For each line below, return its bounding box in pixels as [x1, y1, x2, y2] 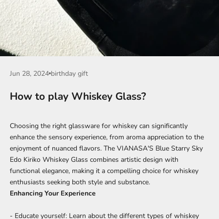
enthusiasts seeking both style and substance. [10, 177, 150, 187]
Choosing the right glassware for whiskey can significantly [10, 121, 188, 131]
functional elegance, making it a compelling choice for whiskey [10, 166, 198, 175]
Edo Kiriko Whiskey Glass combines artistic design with [10, 154, 178, 164]
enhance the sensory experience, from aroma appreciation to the [10, 132, 204, 142]
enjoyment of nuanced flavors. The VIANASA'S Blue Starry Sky [10, 143, 203, 153]
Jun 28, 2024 [10, 68, 49, 78]
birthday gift [51, 68, 88, 78]
